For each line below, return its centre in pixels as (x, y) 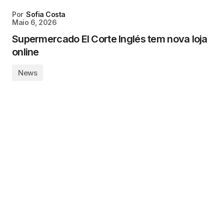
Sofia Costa (46, 14)
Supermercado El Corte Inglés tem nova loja (110, 39)
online (25, 52)
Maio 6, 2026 (34, 22)
